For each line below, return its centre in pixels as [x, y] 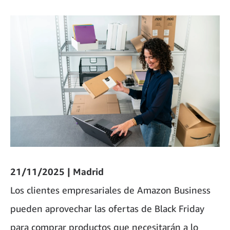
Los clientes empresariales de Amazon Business [110, 190]
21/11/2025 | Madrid [57, 171]
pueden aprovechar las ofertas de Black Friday [107, 208]
